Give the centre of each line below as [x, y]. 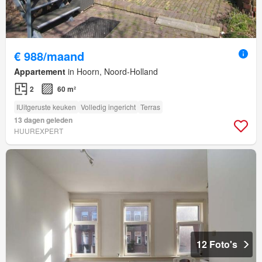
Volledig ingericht [108, 107]
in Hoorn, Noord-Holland [112, 72]
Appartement [40, 72]
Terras [150, 107]
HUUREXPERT [39, 131]
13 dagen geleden [43, 120]
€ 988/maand [49, 56]
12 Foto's [217, 244]
